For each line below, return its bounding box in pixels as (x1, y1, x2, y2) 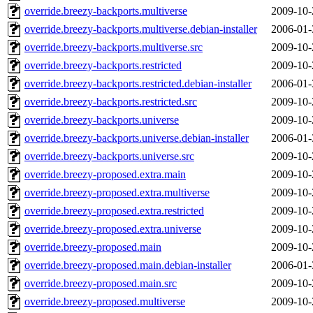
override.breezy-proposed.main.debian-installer (24, 259, 231, 272)
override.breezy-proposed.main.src (24, 277, 177, 290)
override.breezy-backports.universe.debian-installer (24, 132, 249, 145)
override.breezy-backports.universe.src (24, 150, 194, 163)
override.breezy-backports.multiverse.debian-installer (24, 23, 257, 36)
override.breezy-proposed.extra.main (24, 168, 186, 181)
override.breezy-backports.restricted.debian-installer (24, 78, 252, 90)
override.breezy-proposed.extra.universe (24, 223, 201, 235)
